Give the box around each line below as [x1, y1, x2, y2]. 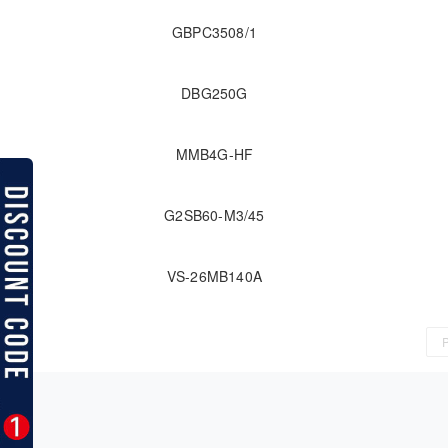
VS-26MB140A [166, 266, 263, 287]
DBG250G [181, 83, 248, 104]
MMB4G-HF [175, 144, 254, 165]
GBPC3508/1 [172, 22, 257, 43]
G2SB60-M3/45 [164, 205, 265, 226]
